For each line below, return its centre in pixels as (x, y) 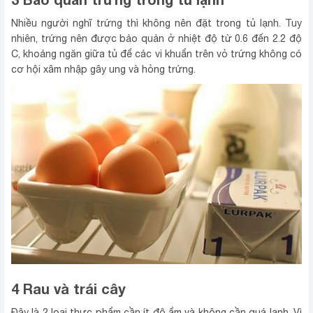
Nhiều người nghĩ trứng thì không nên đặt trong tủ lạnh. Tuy (156, 23)
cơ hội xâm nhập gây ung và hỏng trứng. (103, 69)
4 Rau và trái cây (68, 288)
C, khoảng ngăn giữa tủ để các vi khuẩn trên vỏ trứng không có (156, 53)
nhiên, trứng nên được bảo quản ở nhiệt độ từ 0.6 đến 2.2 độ (156, 38)
